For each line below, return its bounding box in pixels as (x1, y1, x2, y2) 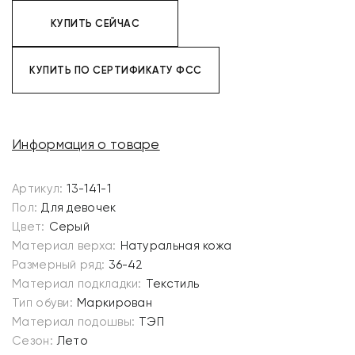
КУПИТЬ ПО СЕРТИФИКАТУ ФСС (29, 64, 202, 76)
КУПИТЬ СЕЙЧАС (50, 17, 140, 29)
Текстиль (145, 277, 200, 291)
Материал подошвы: (12, 315, 136, 329)
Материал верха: (12, 239, 116, 253)
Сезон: (12, 334, 53, 348)
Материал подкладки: (12, 277, 142, 291)
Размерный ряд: (12, 258, 105, 272)
